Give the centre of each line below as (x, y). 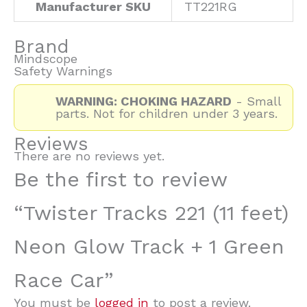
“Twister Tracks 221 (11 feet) (151, 213)
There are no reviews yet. (89, 156)
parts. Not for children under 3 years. (167, 114)
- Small (257, 101)
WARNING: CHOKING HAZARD (144, 101)
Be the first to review (120, 180)
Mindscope (46, 59)
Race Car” (63, 280)
